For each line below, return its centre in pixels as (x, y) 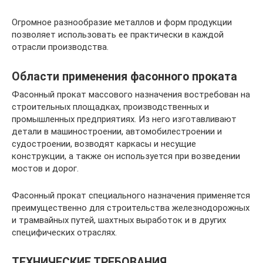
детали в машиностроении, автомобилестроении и (117, 131)
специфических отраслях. (64, 232)
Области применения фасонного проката (124, 77)
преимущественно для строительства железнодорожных (131, 208)
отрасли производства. (60, 47)
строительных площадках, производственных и (110, 107)
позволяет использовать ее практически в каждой (118, 35)
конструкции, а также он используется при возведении (126, 156)
